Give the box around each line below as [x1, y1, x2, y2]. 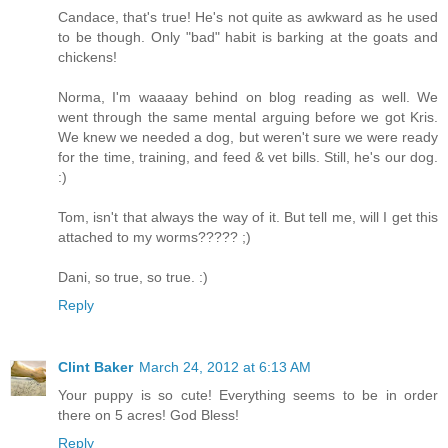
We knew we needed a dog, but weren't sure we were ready [58, 129, 438, 146]
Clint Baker [58, 359, 133, 376]
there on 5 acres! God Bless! [58, 407, 239, 424]
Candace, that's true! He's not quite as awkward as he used [58, 9, 438, 26]
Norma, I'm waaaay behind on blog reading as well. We [58, 89, 438, 106]
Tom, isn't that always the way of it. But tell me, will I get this [58, 209, 438, 226]
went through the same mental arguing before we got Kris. [58, 109, 438, 126]
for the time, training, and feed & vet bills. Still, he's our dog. [58, 149, 438, 166]
